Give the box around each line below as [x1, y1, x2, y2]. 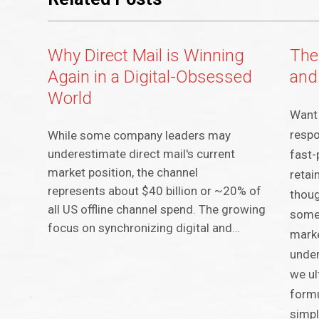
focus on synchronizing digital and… [48, 221, 241, 236]
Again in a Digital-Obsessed [48, 67, 253, 88]
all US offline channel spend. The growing [48, 202, 266, 217]
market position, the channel [48, 165, 199, 180]
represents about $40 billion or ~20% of [48, 184, 262, 199]
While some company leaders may [48, 128, 231, 143]
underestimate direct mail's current [48, 147, 236, 162]
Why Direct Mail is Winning [48, 46, 245, 66]
